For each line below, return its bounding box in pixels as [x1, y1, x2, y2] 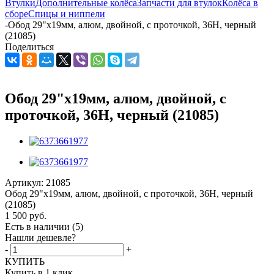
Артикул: [5, 177, 43, 188]
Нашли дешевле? [5, 232, 76, 243]
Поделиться [5, 42, 54, 52]
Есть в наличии [5, 221, 72, 232]
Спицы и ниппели [28, 9, 105, 19]
